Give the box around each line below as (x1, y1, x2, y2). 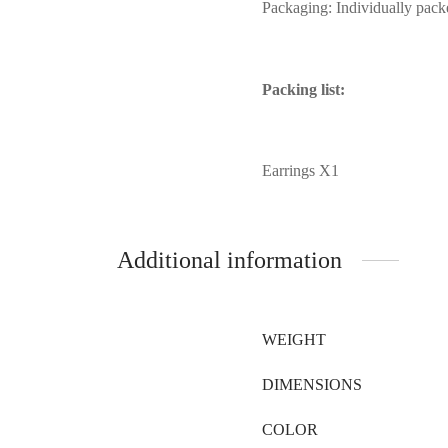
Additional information (117, 246, 342, 273)
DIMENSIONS (262, 375, 362, 393)
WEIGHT (262, 330, 326, 348)
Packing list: (262, 80, 345, 98)
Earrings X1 (262, 161, 339, 179)
